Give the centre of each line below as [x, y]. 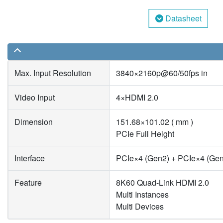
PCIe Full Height [145, 134]
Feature [28, 183]
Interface [30, 158]
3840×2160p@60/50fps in [162, 73]
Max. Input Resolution [53, 73]
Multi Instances [142, 195]
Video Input [35, 98]
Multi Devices [140, 207]
